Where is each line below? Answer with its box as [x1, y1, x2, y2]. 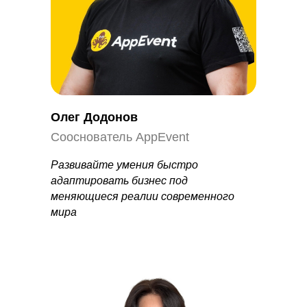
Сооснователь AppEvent [51, 130, 189, 144]
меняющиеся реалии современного [51, 191, 234, 202]
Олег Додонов [51, 110, 138, 124]
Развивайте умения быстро [51, 159, 198, 171]
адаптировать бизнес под [51, 175, 188, 186]
